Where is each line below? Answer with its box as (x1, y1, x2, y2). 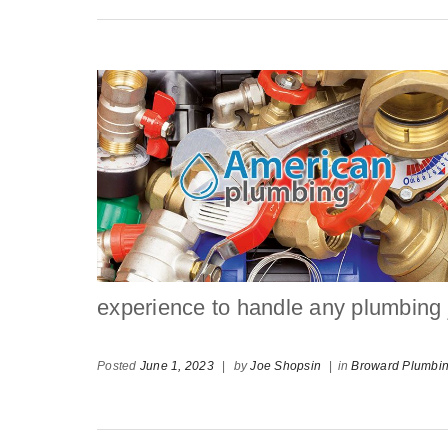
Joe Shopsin (250, 358, 321, 373)
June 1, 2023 (139, 358, 214, 373)
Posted (97, 358, 140, 373)
